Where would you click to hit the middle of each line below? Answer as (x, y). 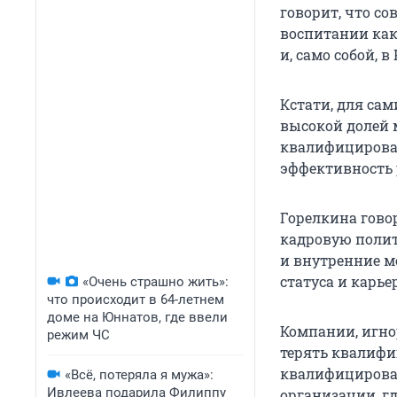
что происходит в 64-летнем (136, 300)
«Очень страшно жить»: (156, 282)
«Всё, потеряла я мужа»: (139, 375)
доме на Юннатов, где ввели (137, 317)
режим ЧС (78, 335)
